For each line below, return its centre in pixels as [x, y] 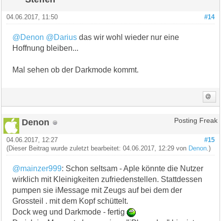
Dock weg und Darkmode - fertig [70, 212]
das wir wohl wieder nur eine [128, 37]
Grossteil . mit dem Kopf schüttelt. [71, 201]
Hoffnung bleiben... [46, 48]
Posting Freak [196, 120]
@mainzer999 [37, 168]
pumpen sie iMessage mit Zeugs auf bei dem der [97, 190]
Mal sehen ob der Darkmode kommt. [76, 70]
